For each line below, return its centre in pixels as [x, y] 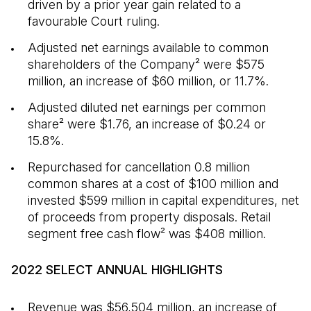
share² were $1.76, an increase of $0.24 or [147, 124]
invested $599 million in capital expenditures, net [163, 200]
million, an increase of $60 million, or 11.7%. [148, 81]
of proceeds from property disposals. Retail [149, 217]
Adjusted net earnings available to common [148, 48]
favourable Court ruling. [94, 21]
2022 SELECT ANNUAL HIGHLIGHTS [117, 270]
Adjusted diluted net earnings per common [147, 107]
